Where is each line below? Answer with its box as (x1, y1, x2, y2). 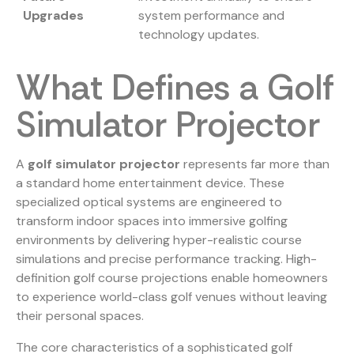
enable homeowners (208, 269, 328, 287)
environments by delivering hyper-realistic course (16, 232, 302, 249)
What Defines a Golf (16, 63, 334, 111)
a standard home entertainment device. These (16, 175, 284, 192)
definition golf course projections (16, 269, 208, 287)
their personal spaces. (16, 307, 144, 325)
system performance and (138, 6, 284, 24)
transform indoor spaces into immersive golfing (16, 213, 288, 230)
